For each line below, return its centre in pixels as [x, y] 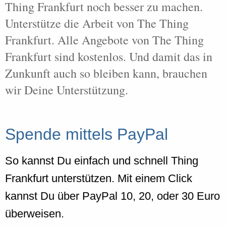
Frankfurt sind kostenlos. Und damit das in [109, 56]
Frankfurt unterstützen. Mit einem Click [99, 178]
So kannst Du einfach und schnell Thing [102, 160]
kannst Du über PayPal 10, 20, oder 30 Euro [112, 196]
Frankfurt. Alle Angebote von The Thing [104, 40]
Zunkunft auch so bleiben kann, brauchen [106, 73]
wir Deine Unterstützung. [67, 90]
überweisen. [35, 213]
